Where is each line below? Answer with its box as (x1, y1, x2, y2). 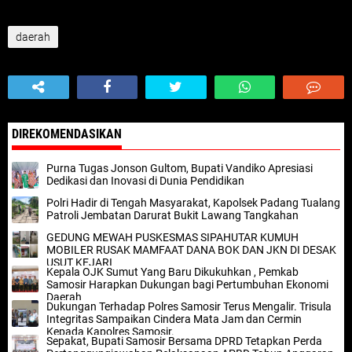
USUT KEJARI (46, 256, 112, 269)
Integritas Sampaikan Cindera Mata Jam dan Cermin (46, 313, 302, 325)
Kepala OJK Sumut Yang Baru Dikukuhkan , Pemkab (46, 266, 299, 278)
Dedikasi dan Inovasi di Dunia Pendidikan (46, 174, 244, 187)
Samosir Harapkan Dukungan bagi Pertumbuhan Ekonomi (46, 278, 328, 291)
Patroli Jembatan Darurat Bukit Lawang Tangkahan (46, 209, 299, 222)
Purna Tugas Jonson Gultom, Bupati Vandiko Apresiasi (46, 162, 313, 174)
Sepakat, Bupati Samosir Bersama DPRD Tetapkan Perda (46, 335, 322, 347)
